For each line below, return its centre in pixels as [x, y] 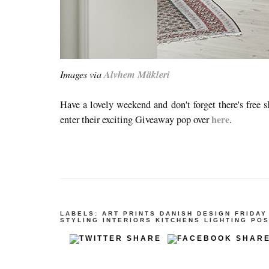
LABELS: [81, 214]
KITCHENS [178, 220]
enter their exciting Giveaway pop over [136, 120]
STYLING [80, 220]
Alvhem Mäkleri [137, 74]
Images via [82, 74]
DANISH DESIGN [195, 214]
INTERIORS [127, 220]
